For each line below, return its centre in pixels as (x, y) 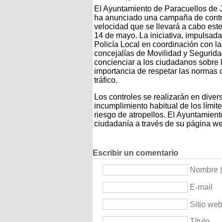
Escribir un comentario (136, 153)
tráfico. (106, 80)
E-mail (201, 187)
